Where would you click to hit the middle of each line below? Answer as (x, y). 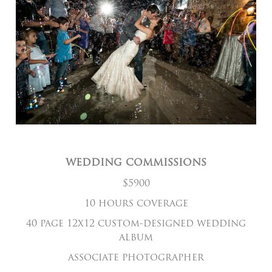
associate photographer (136, 258)
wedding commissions (136, 163)
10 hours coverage (136, 204)
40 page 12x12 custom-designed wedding (136, 224)
